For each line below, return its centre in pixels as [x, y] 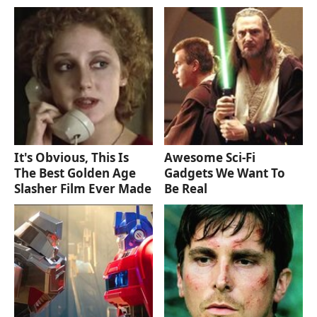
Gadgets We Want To [225, 173]
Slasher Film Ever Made [83, 189]
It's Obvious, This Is [71, 158]
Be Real [186, 189]
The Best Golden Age [75, 173]
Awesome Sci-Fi [210, 158]
